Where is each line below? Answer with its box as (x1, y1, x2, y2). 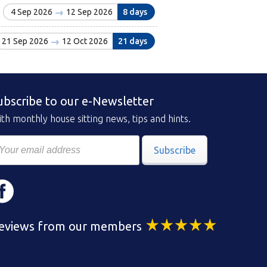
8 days (122, 7, 147, 17)
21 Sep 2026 (1, 36, 50, 46)
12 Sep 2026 (64, 7, 113, 17)
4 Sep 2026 (10, 7, 54, 17)
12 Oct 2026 (60, 36, 108, 46)
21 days (117, 36, 147, 46)
